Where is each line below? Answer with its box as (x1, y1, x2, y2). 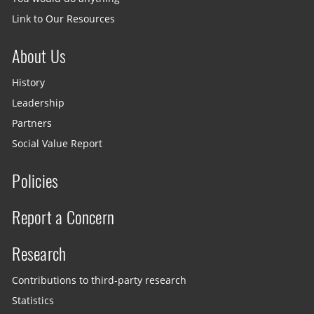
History (12, 76, 46, 89)
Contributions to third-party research (12, 273, 187, 287)
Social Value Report (12, 137, 103, 151)
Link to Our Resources (12, 12, 116, 25)
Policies (12, 169, 59, 192)
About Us (12, 44, 67, 67)
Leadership (12, 96, 65, 109)
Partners (12, 116, 53, 130)
